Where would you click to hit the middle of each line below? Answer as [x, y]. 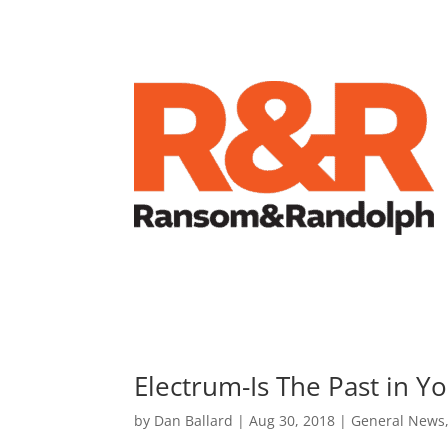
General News [398, 421]
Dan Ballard [194, 421]
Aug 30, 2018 [292, 421]
